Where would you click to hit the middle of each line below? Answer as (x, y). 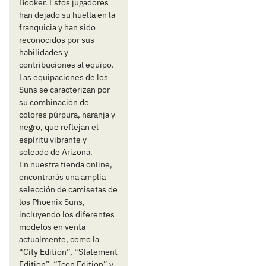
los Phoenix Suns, (52, 202)
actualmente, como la (59, 240)
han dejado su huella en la (67, 15)
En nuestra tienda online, (65, 165)
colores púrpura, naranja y (67, 115)
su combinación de (54, 102)
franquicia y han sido (57, 28)
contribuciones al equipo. (66, 65)
